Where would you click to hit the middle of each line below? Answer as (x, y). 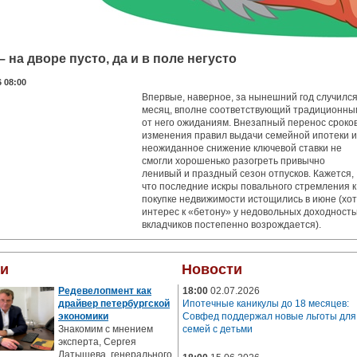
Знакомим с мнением (106, 329)
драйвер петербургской (114, 304)
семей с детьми (218, 329)
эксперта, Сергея (97, 342)
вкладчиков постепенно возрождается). (231, 225)
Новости (212, 269)
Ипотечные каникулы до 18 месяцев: (266, 304)
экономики (83, 316)
